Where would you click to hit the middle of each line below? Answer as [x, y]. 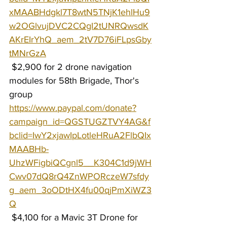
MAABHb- [29, 149]
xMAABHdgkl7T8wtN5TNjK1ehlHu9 [80, 12]
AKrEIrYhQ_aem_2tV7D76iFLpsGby [80, 40]
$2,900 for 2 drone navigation [72, 67]
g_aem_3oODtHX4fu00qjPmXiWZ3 [80, 190]
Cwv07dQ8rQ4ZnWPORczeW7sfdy [79, 176]
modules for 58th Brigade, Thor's [75, 81]
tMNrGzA [28, 53]
